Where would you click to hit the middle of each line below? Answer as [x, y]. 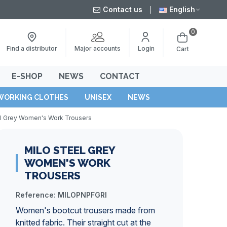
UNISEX [98, 97]
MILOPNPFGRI [82, 195]
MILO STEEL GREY [70, 150]
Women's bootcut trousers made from [85, 210]
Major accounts [98, 48]
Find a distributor [32, 48]
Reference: [36, 195]
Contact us [123, 9]
